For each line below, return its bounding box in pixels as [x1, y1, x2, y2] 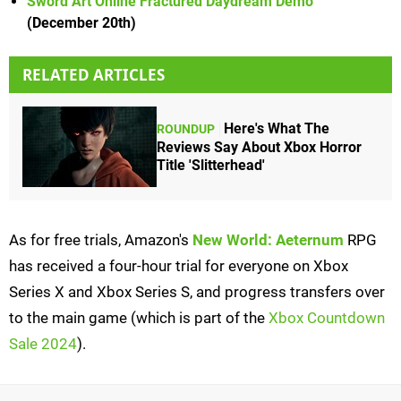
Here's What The [224, 119, 329, 137]
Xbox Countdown [269, 309, 385, 328]
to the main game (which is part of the [9, 309, 269, 328]
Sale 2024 [9, 335, 77, 354]
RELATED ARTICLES [22, 64, 165, 86]
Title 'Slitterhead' [157, 156, 265, 174]
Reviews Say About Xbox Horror [157, 138, 362, 156]
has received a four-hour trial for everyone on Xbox [9, 257, 348, 276]
